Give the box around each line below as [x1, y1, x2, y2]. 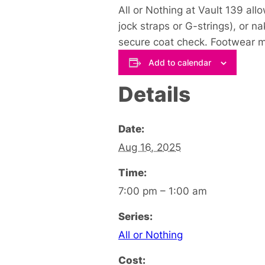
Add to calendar [148, 57, 211, 67]
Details [118, 81, 190, 106]
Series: [118, 209, 153, 222]
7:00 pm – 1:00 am [118, 184, 207, 197]
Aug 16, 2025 [118, 140, 181, 153]
